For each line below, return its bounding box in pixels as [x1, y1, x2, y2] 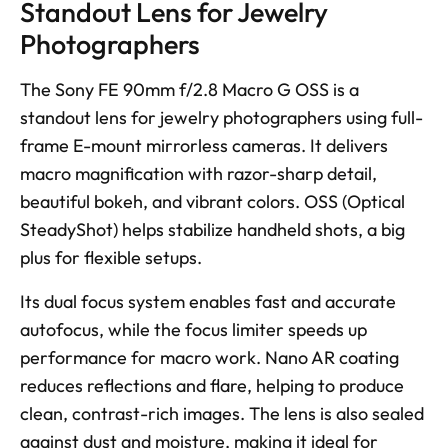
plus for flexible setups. [20, 245, 206, 269]
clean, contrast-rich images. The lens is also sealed [20, 401, 424, 425]
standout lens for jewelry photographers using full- [20, 105, 423, 129]
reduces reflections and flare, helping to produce [20, 373, 404, 397]
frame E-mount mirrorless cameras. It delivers [20, 133, 388, 157]
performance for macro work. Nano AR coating [20, 345, 399, 369]
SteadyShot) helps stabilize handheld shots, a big [20, 217, 405, 241]
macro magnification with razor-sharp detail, [20, 161, 377, 185]
